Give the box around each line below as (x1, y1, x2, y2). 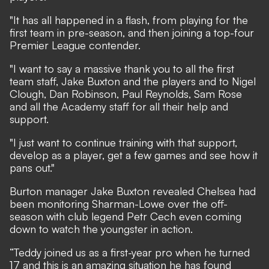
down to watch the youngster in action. (10, 222, 196, 235)
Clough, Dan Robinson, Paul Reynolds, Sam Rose (10, 87, 242, 100)
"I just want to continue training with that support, (10, 136, 237, 149)
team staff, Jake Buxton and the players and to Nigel (10, 74, 256, 88)
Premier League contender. (10, 38, 141, 52)
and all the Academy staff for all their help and (10, 100, 228, 113)
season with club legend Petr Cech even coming (10, 210, 241, 223)
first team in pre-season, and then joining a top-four (10, 26, 254, 39)
